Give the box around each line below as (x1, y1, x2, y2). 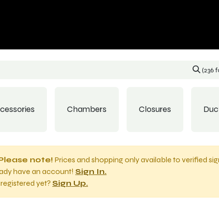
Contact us (11, 19, 49, 28)
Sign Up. (52, 178, 88, 188)
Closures (139, 104, 171, 114)
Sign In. (75, 167, 107, 176)
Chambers (67, 104, 107, 114)
